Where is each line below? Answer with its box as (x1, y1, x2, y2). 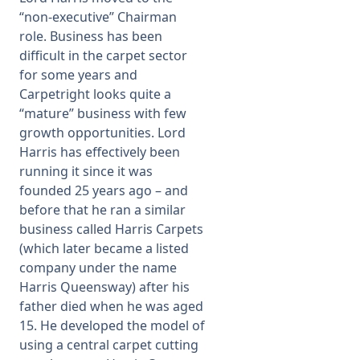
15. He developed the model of (19, 317, 205, 334)
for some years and (19, 66, 137, 84)
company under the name (19, 259, 177, 276)
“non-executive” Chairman (19, 8, 177, 26)
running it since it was (19, 162, 153, 180)
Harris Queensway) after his (19, 278, 190, 296)
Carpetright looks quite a (19, 85, 171, 103)
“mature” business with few (19, 104, 186, 122)
